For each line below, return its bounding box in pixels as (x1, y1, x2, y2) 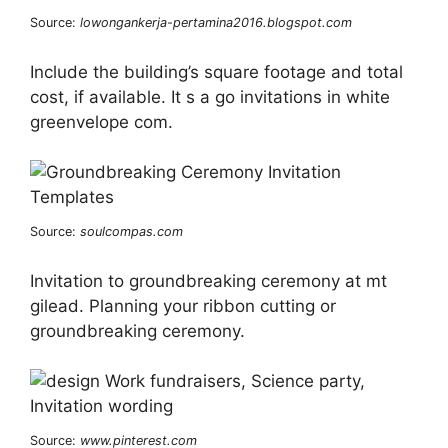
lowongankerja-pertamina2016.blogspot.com (80, 15, 352, 31)
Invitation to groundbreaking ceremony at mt (30, 270, 387, 291)
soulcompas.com (80, 224, 183, 240)
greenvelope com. (30, 111, 173, 132)
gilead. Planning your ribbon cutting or (30, 295, 336, 316)
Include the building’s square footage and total (30, 61, 403, 82)
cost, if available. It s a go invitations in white (30, 86, 390, 107)
